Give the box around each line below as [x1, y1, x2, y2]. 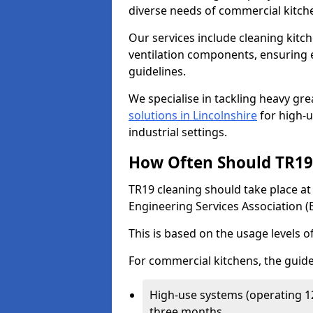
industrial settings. [129, 124, 227, 140]
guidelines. [129, 64, 189, 79]
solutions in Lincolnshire [129, 108, 257, 123]
